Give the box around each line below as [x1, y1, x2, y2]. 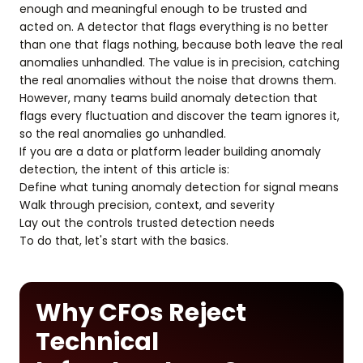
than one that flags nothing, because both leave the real [19, 36, 343, 53]
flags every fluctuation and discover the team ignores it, [19, 108, 340, 124]
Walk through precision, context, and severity [19, 197, 275, 213]
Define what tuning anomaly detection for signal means [19, 179, 339, 195]
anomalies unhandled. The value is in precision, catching [19, 54, 340, 70]
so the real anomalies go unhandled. [19, 126, 226, 142]
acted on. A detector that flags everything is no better [19, 19, 328, 35]
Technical [36, 325, 159, 359]
